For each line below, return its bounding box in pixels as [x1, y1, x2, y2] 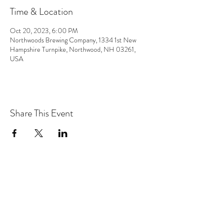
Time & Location [10, 4, 73, 19]
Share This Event [10, 106, 74, 120]
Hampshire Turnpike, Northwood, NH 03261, [10, 44, 136, 54]
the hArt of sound [45, 171, 113, 185]
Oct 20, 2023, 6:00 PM [10, 26, 78, 36]
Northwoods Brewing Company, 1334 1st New [10, 35, 136, 45]
